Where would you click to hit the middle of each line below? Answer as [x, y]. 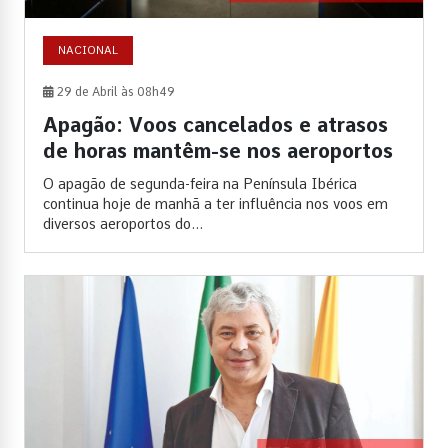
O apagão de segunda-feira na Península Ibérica [200, 183]
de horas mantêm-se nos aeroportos [218, 150]
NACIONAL [88, 49]
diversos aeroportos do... [123, 223]
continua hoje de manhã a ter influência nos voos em [215, 203]
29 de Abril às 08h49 [114, 91]
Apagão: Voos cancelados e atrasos [215, 124]
